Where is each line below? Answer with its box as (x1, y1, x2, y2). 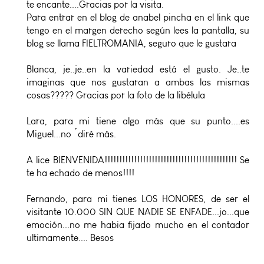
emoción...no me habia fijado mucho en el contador (27, 219, 249, 230)
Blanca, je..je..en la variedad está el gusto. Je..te (27, 63, 249, 75)
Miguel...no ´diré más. (27, 128, 116, 140)
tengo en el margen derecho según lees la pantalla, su (27, 24, 249, 36)
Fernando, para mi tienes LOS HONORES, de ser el (27, 193, 249, 204)
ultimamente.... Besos (27, 232, 114, 243)
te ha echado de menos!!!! (27, 167, 134, 179)
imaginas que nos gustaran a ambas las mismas (27, 76, 249, 88)
